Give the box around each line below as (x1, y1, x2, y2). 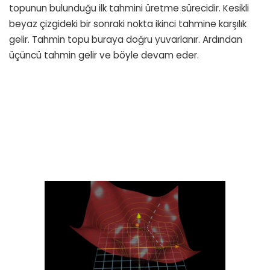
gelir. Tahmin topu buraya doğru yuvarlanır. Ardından (9, 33, 242, 46)
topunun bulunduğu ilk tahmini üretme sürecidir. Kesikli (9, 1, 249, 14)
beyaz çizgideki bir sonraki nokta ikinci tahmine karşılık (9, 17, 246, 30)
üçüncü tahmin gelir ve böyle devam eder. (9, 48, 199, 61)
